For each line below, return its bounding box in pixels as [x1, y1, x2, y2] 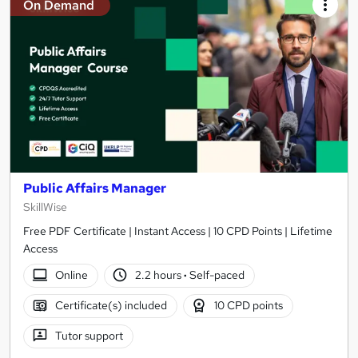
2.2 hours [135, 268, 185, 283]
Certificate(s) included [54, 298, 167, 313]
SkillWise [23, 199, 67, 214]
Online [54, 268, 88, 283]
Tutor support [54, 328, 123, 344]
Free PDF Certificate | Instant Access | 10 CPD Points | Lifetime [23, 223, 332, 238]
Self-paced [187, 268, 245, 283]
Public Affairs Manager [23, 179, 166, 197]
